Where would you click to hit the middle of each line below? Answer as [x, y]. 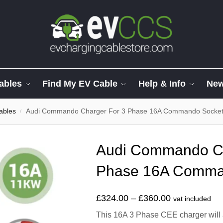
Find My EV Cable [80, 84]
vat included [192, 199]
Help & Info [162, 84]
